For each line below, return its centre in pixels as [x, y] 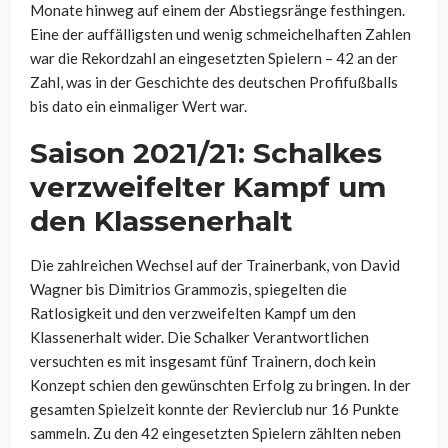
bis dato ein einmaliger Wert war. [138, 106]
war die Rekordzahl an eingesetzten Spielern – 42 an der [214, 58]
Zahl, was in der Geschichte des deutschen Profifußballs [214, 82]
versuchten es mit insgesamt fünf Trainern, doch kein [203, 361]
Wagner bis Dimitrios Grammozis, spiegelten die [188, 289]
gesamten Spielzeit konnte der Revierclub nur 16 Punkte [214, 409]
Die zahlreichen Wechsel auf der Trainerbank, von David [215, 265]
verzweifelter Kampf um [208, 187]
